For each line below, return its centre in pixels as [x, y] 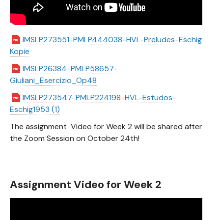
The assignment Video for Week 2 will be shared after [106, 126]
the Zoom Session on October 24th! [75, 138]
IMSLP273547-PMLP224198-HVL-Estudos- [99, 97]
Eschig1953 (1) [35, 109]
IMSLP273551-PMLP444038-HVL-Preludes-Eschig [112, 39]
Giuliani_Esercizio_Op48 [53, 80]
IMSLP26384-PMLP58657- [70, 68]
